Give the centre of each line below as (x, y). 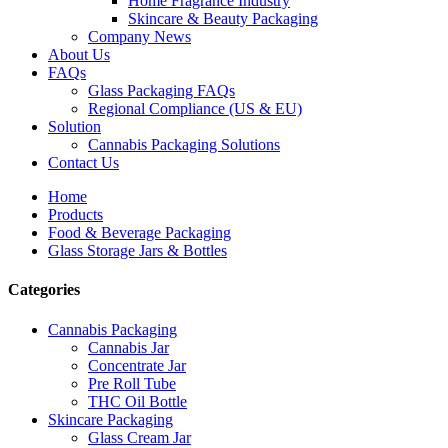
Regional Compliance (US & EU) (195, 108)
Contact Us (83, 162)
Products (75, 214)
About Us (79, 54)
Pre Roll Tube (132, 383)
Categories (44, 290)
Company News (139, 36)
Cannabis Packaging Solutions (184, 144)
